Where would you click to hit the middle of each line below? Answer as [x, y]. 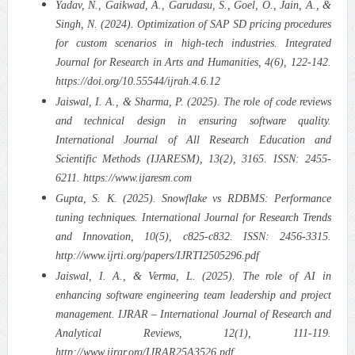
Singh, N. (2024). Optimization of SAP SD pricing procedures [193, 24]
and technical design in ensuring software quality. [193, 120]
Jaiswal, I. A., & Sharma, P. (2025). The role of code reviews [193, 101]
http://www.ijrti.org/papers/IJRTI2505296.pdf [157, 255]
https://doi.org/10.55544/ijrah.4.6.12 [137, 81]
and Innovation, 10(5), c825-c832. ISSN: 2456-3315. [193, 236]
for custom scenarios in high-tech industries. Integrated [193, 43]
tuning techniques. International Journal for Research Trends [193, 217]
